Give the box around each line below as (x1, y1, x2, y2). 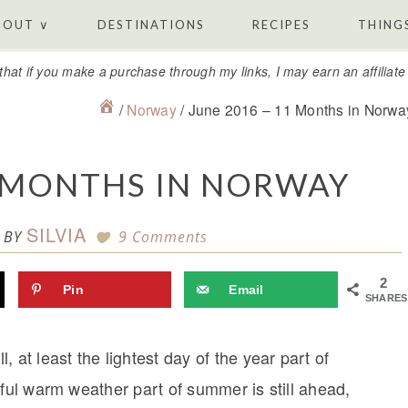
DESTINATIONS (97, 17, 205, 32)
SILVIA (25, 221, 87, 249)
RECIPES (252, 17, 311, 32)
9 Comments (117, 227, 208, 248)
